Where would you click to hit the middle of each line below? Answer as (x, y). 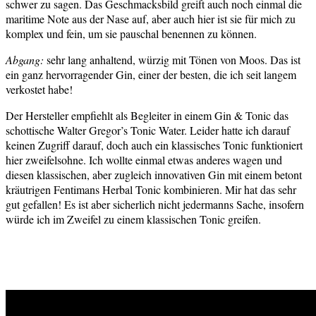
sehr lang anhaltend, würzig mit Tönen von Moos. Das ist (172, 60)
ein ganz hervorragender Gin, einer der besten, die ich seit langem (151, 75)
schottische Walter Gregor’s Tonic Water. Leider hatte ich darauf (148, 130)
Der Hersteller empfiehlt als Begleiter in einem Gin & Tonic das (147, 116)
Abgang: (25, 60)
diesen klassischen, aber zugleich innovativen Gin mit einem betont (154, 175)
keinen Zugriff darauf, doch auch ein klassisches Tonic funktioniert (154, 145)
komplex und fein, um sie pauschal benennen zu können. (131, 34)
